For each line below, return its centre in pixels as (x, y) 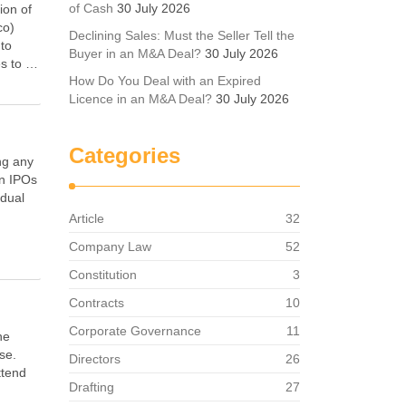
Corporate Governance (135, 331)
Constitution (103, 275)
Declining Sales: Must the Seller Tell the (182, 35)
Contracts (97, 303)
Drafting (92, 387)
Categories (125, 155)
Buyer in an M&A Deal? (135, 53)
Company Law (110, 246)
